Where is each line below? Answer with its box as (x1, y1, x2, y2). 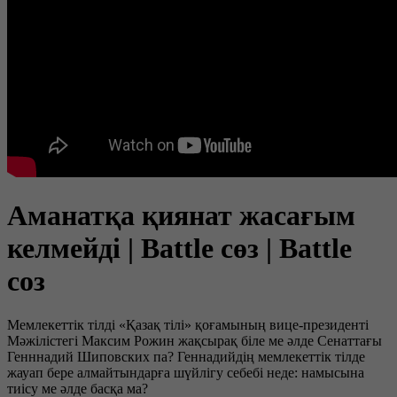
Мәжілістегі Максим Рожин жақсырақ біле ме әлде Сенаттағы (7, 332, 382, 348)
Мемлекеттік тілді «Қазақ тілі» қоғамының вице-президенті (7, 316, 369, 332)
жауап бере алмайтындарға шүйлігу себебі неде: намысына (7, 364, 364, 380)
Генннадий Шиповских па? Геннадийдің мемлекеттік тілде (7, 348, 365, 364)
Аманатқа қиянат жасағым (7, 199, 355, 232)
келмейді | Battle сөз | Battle (7, 232, 352, 265)
